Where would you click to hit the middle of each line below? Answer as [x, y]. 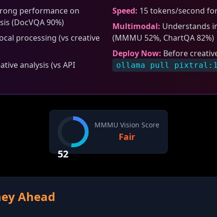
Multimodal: [136, 26]
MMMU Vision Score [127, 125]
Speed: [125, 11]
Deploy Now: [137, 53]
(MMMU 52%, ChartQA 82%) [163, 38]
